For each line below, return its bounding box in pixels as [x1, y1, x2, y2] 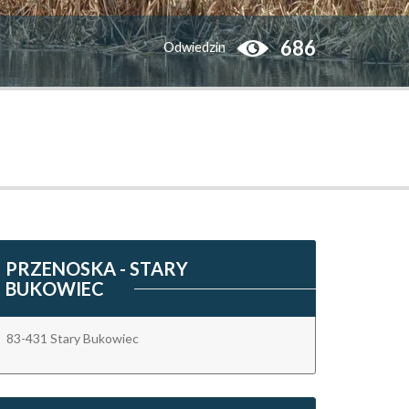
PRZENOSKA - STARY [5, 257, 188, 279]
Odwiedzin [163, 39, 225, 55]
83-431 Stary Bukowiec [6, 330, 139, 346]
